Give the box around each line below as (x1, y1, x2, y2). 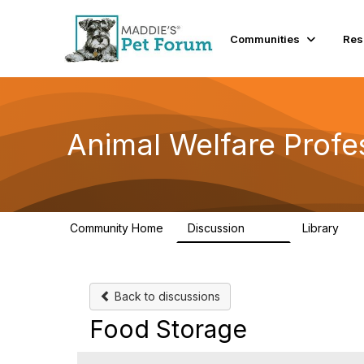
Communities (230, 32, 301, 45)
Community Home (70, 221, 163, 235)
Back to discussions (111, 289, 220, 303)
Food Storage (89, 314, 247, 344)
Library (302, 221, 342, 235)
